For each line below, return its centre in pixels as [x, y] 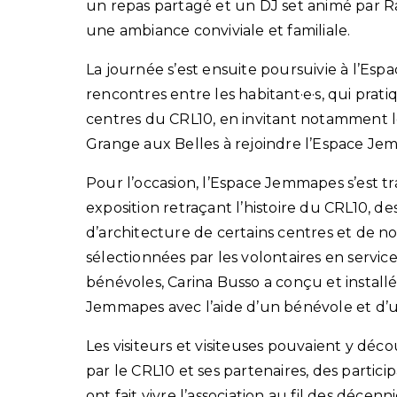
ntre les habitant [240, 95]
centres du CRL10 [150, 120]
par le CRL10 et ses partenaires [196, 371]
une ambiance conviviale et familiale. [218, 31]
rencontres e [133, 95]
